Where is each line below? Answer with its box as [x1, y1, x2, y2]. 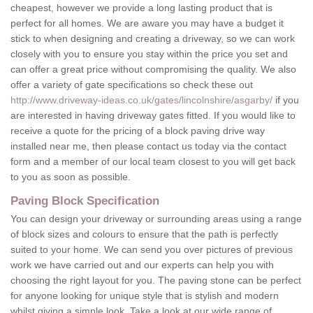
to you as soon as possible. [10, 171, 131, 183]
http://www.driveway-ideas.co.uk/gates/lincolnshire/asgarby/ [10, 94, 272, 106]
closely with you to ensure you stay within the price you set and [10, 48, 288, 60]
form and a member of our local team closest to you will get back [10, 156, 296, 168]
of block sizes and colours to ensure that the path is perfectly [10, 228, 278, 240]
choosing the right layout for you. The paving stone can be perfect [10, 275, 301, 286]
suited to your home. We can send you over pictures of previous [10, 244, 293, 256]
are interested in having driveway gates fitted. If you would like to [10, 110, 296, 122]
